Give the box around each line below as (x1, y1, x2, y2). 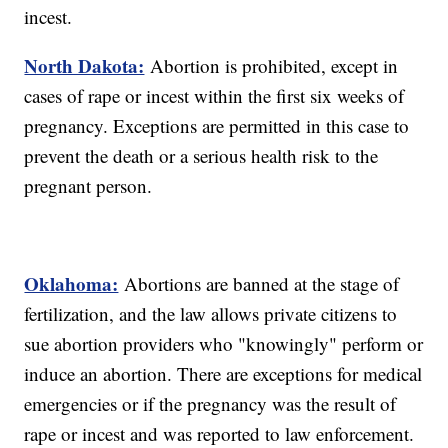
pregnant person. (24, 173, 153, 199)
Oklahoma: (24, 270, 119, 298)
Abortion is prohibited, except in (144, 53, 399, 79)
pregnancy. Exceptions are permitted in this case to (24, 113, 410, 139)
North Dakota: (24, 52, 145, 80)
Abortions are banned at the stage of (124, 271, 400, 297)
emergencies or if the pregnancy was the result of (24, 391, 397, 417)
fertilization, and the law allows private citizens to (24, 301, 398, 327)
